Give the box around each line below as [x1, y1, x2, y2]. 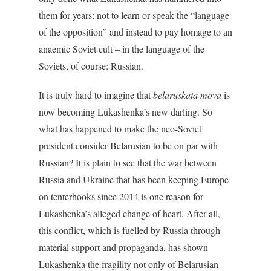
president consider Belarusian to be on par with [39, 139, 218, 152]
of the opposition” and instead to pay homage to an [39, 25, 232, 38]
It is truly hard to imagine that [39, 88, 153, 101]
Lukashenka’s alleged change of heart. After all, [39, 207, 220, 220]
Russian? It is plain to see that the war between [39, 156, 217, 169]
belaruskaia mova [153, 88, 224, 101]
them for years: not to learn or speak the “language [39, 8, 229, 21]
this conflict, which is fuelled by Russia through [39, 224, 220, 237]
